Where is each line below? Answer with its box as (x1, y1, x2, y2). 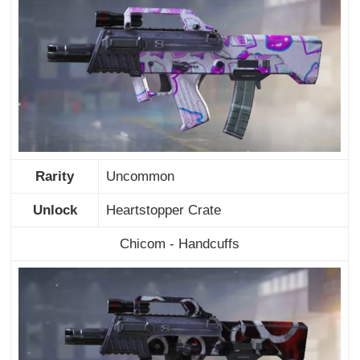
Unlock (32, 202, 77, 218)
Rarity (35, 168, 75, 184)
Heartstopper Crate (105, 202, 221, 218)
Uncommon (105, 168, 174, 184)
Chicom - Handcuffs (120, 235, 240, 252)
